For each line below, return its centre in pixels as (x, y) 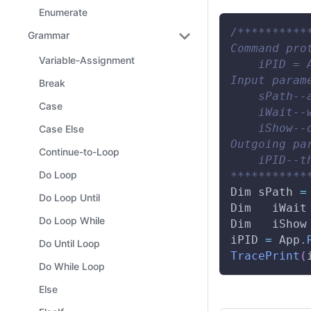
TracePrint (265, 255)
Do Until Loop (69, 243)
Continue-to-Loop (79, 152)
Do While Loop (72, 266)
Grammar (49, 35)
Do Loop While (72, 220)
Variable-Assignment (87, 60)
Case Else (61, 129)
